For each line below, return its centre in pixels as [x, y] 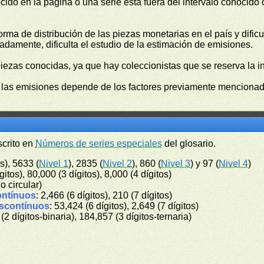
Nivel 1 [54, 164]
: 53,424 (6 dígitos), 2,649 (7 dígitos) [124, 206]
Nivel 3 [176, 164]
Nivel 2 [118, 164]
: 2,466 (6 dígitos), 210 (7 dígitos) [104, 195]
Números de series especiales [99, 143]
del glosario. [189, 143]
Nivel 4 [234, 164]
